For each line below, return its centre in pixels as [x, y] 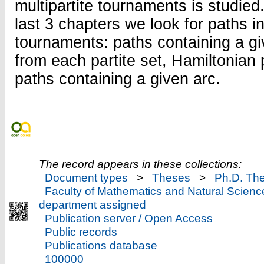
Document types [86, 177]
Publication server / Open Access [129, 218]
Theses [171, 177]
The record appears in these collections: [140, 164]
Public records [81, 232]
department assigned [93, 204]
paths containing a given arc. [118, 79]
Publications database [101, 245]
